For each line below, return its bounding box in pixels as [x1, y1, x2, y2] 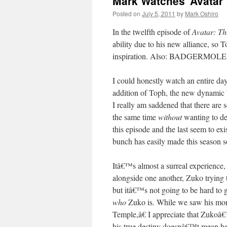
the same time [112, 111, 158, 122]
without [158, 111, 182, 122]
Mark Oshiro [185, 9, 218, 18]
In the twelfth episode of [112, 26, 192, 37]
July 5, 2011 [142, 9, 175, 18]
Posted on [112, 9, 140, 18]
